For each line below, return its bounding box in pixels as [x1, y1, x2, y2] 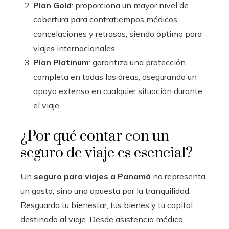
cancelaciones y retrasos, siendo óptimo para [33, 29, 202, 39]
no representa [151, 171, 205, 182]
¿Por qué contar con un [20, 127, 169, 146]
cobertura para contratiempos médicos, [33, 14, 179, 25]
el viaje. [33, 100, 61, 111]
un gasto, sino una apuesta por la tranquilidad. [20, 186, 191, 196]
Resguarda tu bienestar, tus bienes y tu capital [20, 200, 193, 211]
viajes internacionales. [33, 43, 117, 54]
